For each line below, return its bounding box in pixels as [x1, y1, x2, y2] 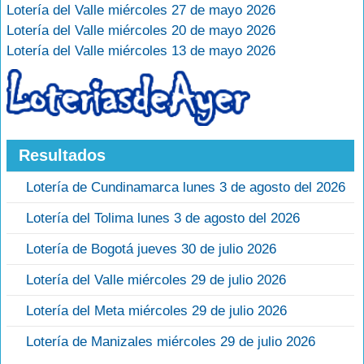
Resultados [19, 146, 106, 165]
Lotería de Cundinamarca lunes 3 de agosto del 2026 [26, 180, 345, 196]
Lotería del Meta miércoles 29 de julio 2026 [26, 303, 287, 319]
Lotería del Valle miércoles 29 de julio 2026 [26, 272, 286, 288]
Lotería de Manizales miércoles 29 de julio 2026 [26, 334, 315, 350]
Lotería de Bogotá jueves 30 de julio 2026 [26, 241, 276, 258]
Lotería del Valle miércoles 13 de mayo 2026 [6, 43, 275, 58]
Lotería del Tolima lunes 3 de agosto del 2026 [26, 210, 300, 227]
